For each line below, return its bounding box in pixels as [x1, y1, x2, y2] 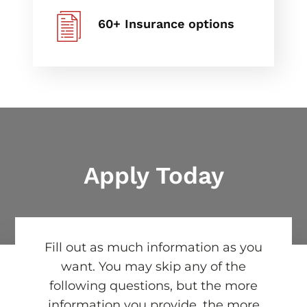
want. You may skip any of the [61, 258, 246, 274]
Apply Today [83, 160, 224, 190]
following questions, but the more [49, 278, 258, 293]
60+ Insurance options [97, 16, 234, 31]
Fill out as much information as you [45, 239, 262, 255]
